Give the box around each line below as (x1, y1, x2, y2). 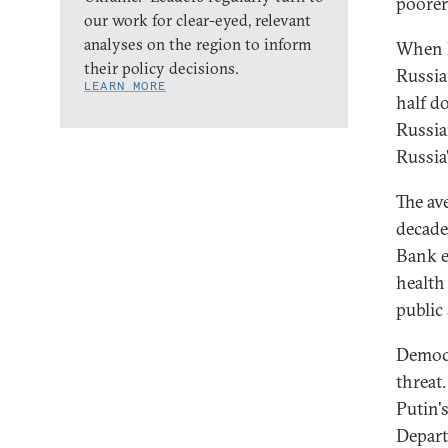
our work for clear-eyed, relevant (84, 10, 311, 30)
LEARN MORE (84, 78, 166, 93)
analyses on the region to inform (84, 34, 312, 54)
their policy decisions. (84, 58, 239, 78)
